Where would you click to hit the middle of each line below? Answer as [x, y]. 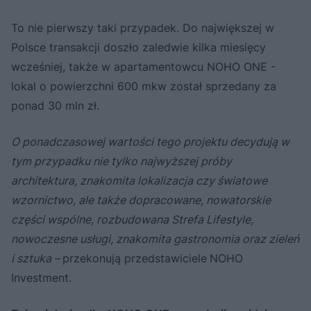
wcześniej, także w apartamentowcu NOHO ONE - [143, 66]
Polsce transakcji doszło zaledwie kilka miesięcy [138, 47]
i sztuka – [37, 258]
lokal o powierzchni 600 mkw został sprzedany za [144, 86]
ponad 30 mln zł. [55, 105]
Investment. [41, 277]
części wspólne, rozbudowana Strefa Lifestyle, [132, 219]
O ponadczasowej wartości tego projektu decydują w [150, 141]
